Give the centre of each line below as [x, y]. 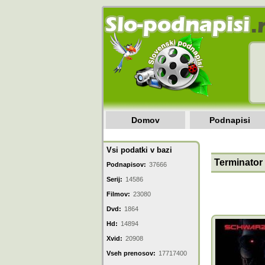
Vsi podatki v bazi [139, 150]
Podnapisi [230, 120]
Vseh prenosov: [131, 253]
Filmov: [118, 194]
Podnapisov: [126, 164]
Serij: [114, 179]
